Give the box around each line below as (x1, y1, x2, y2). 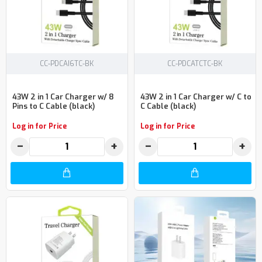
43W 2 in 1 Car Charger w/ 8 (12, 92, 114, 102)
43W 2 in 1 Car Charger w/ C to (140, 92, 251, 102)
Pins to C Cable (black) (12, 101, 95, 112)
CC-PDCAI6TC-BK (40, 58, 94, 68)
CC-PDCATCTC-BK (167, 58, 223, 68)
